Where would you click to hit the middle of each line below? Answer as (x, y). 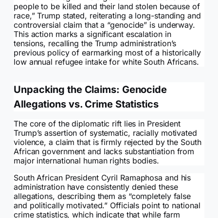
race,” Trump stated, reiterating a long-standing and (107, 16)
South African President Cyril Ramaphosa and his (102, 178)
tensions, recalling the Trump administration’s (95, 44)
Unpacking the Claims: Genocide (90, 90)
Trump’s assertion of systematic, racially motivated (105, 133)
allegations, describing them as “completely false (102, 196)
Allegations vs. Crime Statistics (86, 104)
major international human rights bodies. (86, 161)
